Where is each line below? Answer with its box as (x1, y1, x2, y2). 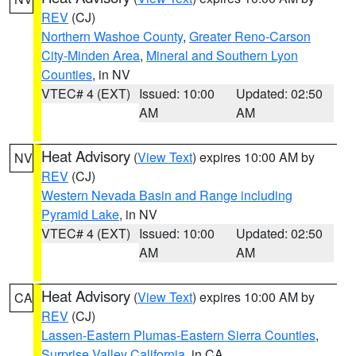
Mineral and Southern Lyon (146, 46, 298, 64)
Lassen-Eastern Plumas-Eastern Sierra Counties (41, 326, 315, 344)
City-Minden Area (41, 46, 140, 64)
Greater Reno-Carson (189, 27, 311, 45)
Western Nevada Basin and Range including (41, 186, 292, 204)
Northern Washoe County (41, 27, 183, 45)
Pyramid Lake (41, 205, 119, 223)
